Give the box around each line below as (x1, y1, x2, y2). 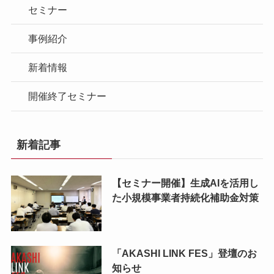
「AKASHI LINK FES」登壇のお (111, 248, 257, 259)
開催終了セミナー (28, 91, 107, 102)
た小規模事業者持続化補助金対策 (111, 191, 259, 203)
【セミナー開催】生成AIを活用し (111, 177, 259, 188)
